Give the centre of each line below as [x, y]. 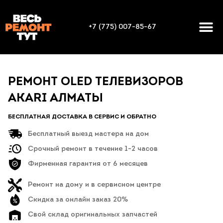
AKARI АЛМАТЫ [56, 99]
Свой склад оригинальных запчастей [93, 215]
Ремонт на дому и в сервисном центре [94, 185]
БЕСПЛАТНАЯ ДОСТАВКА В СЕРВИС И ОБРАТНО [82, 117]
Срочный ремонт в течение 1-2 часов [93, 149]
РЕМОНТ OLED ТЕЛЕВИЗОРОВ [96, 82]
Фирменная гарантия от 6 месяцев [88, 164]
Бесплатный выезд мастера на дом [88, 134]
